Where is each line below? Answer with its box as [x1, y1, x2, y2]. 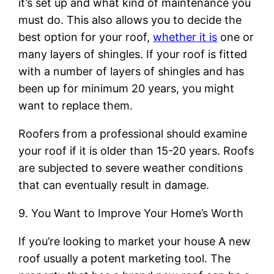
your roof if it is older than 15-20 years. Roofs [18, 144, 254, 157]
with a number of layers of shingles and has [18, 64, 245, 78]
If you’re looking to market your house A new [18, 234, 251, 248]
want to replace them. [18, 98, 133, 112]
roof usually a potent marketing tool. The [18, 251, 231, 265]
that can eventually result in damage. [18, 178, 210, 191]
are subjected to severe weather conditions [18, 161, 243, 174]
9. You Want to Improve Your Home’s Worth [18, 206, 244, 220]
